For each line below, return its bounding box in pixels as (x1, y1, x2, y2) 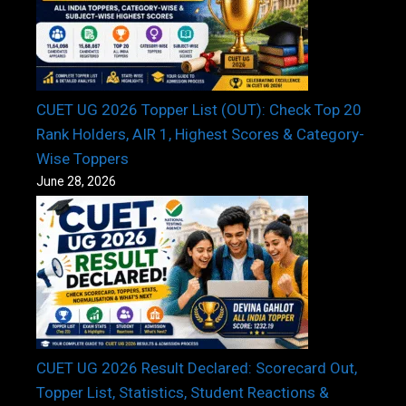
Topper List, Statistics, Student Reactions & (36, 383, 329, 402)
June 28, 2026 (36, 174, 116, 189)
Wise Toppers (36, 150, 129, 169)
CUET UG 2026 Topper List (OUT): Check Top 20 (36, 101, 362, 120)
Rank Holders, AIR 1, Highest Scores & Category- (36, 125, 364, 144)
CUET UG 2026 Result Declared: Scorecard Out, (36, 359, 357, 378)
